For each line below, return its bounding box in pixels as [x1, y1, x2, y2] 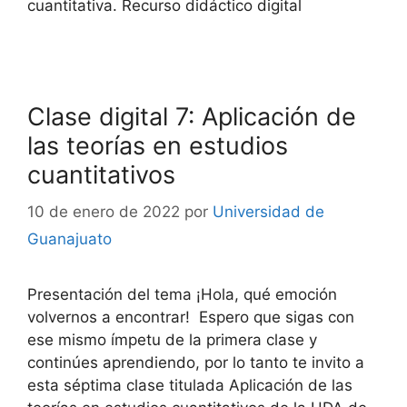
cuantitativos [27, 160, 175, 190]
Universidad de [213, 202, 324, 221]
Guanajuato [27, 229, 112, 248]
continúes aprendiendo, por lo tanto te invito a [27, 352, 364, 372]
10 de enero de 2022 [27, 202, 180, 221]
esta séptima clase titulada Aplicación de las [27, 375, 352, 394]
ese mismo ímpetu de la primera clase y [27, 330, 317, 349]
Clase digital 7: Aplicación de [27, 102, 356, 132]
